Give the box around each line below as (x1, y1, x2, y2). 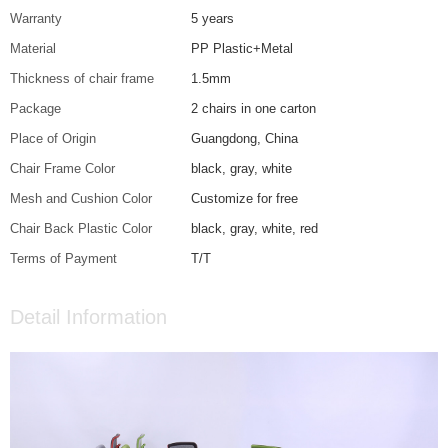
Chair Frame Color (10, 161, 115, 177)
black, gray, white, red (191, 221, 319, 237)
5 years (191, 11, 235, 27)
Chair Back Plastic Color (10, 221, 152, 237)
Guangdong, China (191, 131, 299, 147)
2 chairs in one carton (191, 101, 317, 117)
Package (10, 101, 61, 117)
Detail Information (10, 306, 167, 329)
